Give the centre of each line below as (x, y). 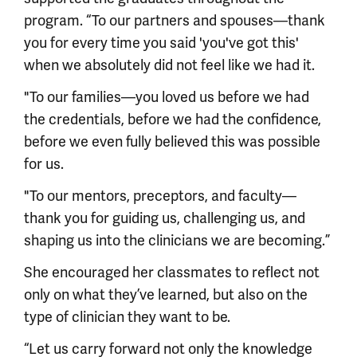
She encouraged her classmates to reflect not (172, 272)
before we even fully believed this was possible (172, 141)
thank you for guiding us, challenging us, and (165, 218)
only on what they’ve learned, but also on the (166, 294)
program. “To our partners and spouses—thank (175, 20)
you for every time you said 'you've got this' (161, 43)
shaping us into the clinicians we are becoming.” (177, 240)
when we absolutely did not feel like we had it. (169, 65)
